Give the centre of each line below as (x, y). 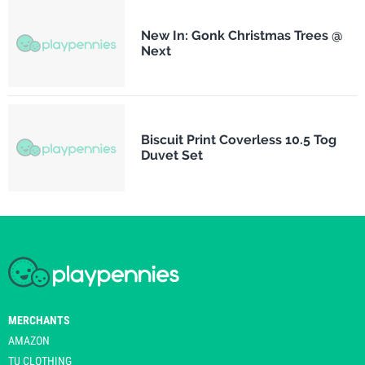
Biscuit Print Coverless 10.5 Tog (238, 140)
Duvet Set (172, 156)
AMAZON (29, 340)
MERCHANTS (39, 320)
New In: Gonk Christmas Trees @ (242, 36)
